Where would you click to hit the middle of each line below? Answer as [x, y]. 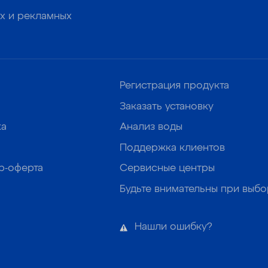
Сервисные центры [167, 169]
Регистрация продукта [175, 86]
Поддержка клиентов [173, 148]
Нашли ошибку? [174, 227]
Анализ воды [151, 127]
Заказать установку [167, 106]
